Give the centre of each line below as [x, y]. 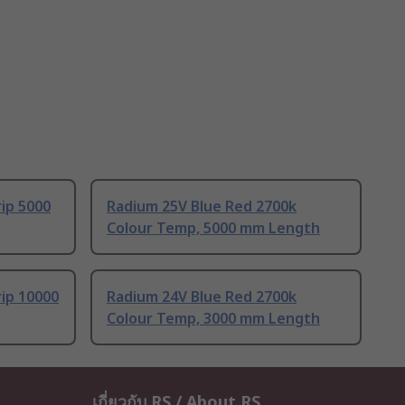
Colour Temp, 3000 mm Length [213, 319]
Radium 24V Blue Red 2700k [202, 297]
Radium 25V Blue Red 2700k [202, 207]
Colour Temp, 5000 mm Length [213, 228]
